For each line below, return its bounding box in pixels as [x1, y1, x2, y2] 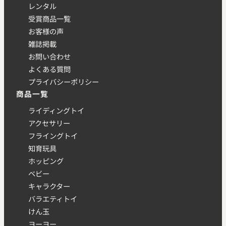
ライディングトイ [28, 104, 84, 116]
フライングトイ [28, 130, 78, 141]
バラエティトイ [28, 193, 77, 204]
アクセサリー [28, 117, 70, 128]
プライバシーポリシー [28, 76, 99, 87]
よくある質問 [28, 64, 71, 75]
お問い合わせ [28, 51, 71, 62]
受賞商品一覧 [28, 13, 71, 24]
